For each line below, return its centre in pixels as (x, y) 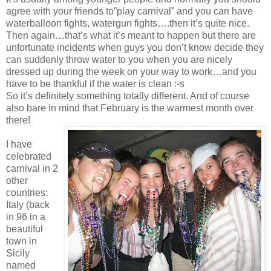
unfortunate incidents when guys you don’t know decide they (135, 47)
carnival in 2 (32, 168)
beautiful (24, 229)
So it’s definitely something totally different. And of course (128, 96)
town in (21, 241)
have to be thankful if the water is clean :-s (95, 83)
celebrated (29, 156)
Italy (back (28, 204)
